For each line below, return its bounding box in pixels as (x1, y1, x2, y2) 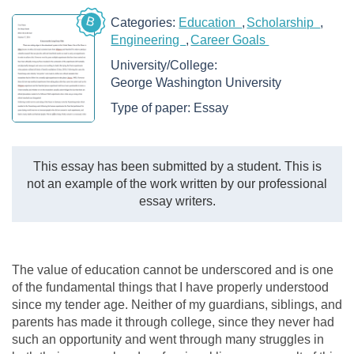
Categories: (111, 16, 179, 29)
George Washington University (111, 76, 282, 89)
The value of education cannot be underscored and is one (12, 262, 333, 277)
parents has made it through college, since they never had (12, 314, 334, 329)
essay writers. (138, 194, 216, 208)
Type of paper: (111, 101, 194, 115)
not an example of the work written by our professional (27, 176, 327, 190)
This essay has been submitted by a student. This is (32, 159, 322, 173)
